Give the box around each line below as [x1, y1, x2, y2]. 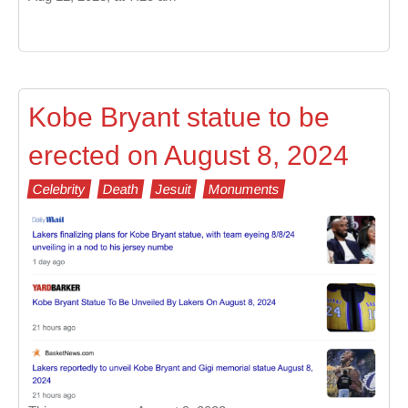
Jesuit [154, 180, 193, 197]
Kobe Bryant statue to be [28, 101, 330, 132]
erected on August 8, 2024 [28, 139, 349, 170]
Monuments [207, 180, 281, 197]
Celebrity [31, 180, 87, 197]
